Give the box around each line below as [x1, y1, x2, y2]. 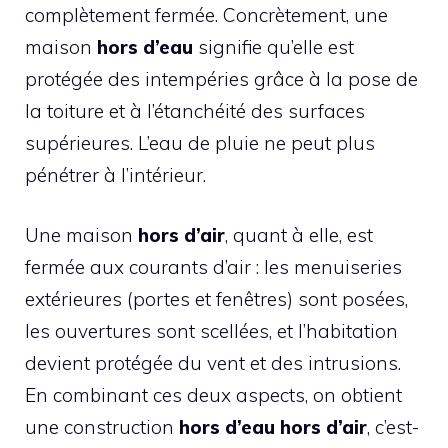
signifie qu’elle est [193, 34, 354, 59]
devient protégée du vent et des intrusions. [25, 351, 401, 376]
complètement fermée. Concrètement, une [25, 2, 388, 27]
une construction [25, 415, 179, 440]
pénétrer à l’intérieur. [25, 162, 206, 187]
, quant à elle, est [225, 223, 373, 248]
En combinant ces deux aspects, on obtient [25, 383, 402, 408]
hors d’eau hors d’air [179, 415, 367, 440]
